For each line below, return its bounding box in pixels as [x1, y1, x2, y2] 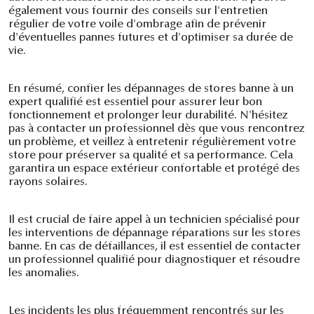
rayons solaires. [8, 177, 88, 189]
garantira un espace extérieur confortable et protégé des [8, 163, 300, 175]
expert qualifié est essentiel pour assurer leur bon [8, 97, 262, 109]
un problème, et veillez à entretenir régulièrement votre [8, 137, 296, 149]
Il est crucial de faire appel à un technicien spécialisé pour [8, 214, 300, 226]
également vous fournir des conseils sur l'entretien [8, 6, 268, 18]
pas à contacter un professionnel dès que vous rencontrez [8, 123, 305, 135]
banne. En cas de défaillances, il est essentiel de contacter [8, 241, 301, 253]
